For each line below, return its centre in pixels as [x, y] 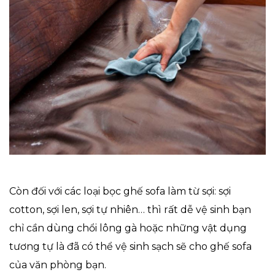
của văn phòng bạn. [58, 265]
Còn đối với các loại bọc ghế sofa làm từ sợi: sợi [120, 192]
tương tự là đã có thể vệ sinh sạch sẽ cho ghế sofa [130, 247]
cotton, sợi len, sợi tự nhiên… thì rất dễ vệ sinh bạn [130, 210]
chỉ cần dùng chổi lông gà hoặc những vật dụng [128, 228]
